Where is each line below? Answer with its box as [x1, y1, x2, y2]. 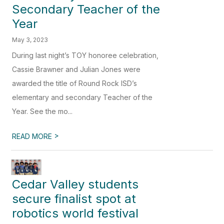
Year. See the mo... [12, 107, 73, 116]
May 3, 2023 [12, 36, 48, 44]
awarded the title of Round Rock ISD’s [12, 79, 137, 88]
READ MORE [12, 132, 54, 141]
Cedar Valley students [12, 176, 139, 191]
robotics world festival [12, 205, 139, 220]
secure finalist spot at [12, 191, 136, 206]
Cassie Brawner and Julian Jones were [12, 65, 141, 74]
